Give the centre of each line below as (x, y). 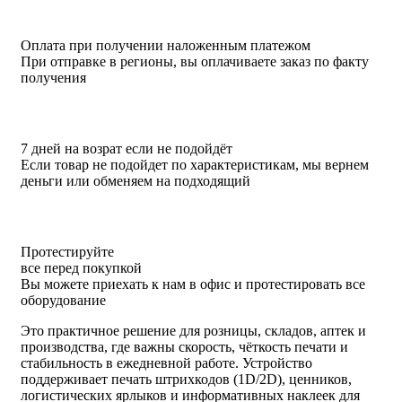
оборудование (63, 301)
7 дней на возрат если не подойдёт (127, 149)
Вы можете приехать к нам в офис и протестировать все (193, 284)
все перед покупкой (81, 268)
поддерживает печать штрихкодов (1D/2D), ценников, (186, 380)
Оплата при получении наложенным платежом (166, 46)
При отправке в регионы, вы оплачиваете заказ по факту (195, 62)
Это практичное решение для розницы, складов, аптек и (193, 331)
